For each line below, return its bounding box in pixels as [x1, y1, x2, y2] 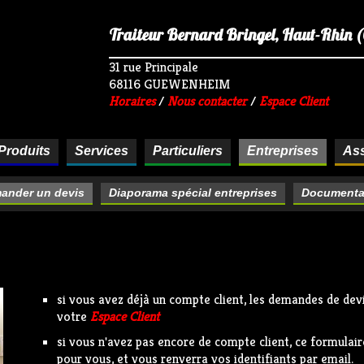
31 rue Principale [109, 58, 198, 76]
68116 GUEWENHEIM [109, 76, 230, 93]
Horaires [109, 93, 155, 110]
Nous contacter [167, 93, 247, 110]
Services [74, 144, 128, 158]
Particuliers [152, 144, 223, 158]
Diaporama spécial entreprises [109, 186, 277, 199]
